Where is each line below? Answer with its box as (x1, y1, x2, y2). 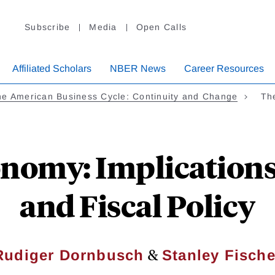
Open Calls (136, 22, 187, 33)
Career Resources (184, 63, 264, 74)
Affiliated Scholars (12, 63, 91, 74)
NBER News (110, 63, 166, 74)
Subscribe (25, 22, 71, 33)
